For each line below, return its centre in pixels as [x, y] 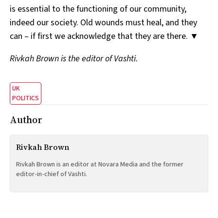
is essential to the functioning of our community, [98, 9]
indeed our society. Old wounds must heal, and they [103, 22]
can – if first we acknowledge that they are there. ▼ [104, 36]
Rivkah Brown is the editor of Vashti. [74, 58]
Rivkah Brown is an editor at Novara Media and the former [100, 164]
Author [26, 120]
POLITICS [26, 98]
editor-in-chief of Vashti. [52, 174]
